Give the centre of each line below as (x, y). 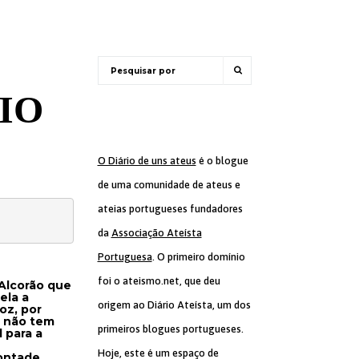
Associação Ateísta (156, 233)
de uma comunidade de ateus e (169, 185)
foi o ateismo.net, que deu (159, 281)
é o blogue (222, 161)
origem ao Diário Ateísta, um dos (174, 305)
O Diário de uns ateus (147, 161)
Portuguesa (125, 257)
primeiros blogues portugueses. (170, 329)
